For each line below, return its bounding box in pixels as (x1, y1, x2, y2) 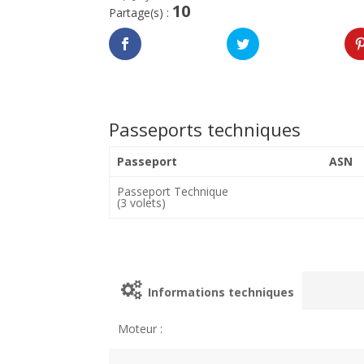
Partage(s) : (109, 4, 173, 20)
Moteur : (117, 320, 162, 336)
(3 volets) (116, 194, 166, 210)
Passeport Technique (116, 183, 228, 199)
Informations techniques (145, 284, 294, 300)
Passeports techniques (109, 116, 301, 141)
